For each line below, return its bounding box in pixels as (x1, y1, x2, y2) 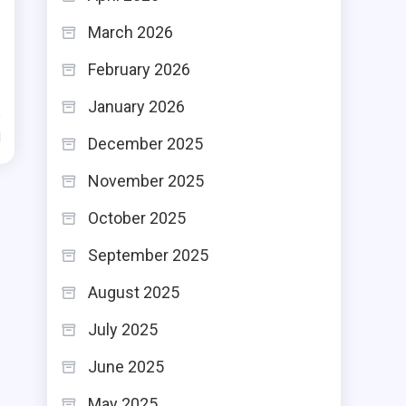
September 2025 (88, 246, 208, 265)
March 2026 (88, 23, 173, 42)
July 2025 (88, 320, 158, 339)
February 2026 (88, 60, 190, 79)
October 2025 (88, 208, 186, 227)
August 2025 (88, 283, 179, 302)
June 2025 (88, 357, 164, 376)
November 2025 (88, 171, 204, 190)
